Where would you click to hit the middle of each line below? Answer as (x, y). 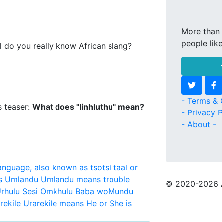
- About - (199, 124)
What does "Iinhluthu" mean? (88, 107)
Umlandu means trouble (85, 179)
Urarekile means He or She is (78, 203)
